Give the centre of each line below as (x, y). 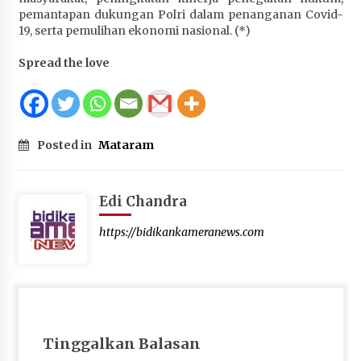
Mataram (126, 145)
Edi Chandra (143, 201)
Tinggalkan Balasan (121, 343)
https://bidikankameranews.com (181, 232)
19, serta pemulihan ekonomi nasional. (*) (134, 30)
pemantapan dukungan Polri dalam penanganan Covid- (180, 14)
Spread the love (64, 62)
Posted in (65, 145)
